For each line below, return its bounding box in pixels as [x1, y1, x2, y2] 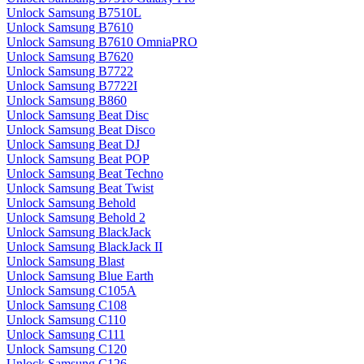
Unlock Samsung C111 [6, 327, 125, 342]
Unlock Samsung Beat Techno [6, 167, 163, 181]
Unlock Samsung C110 [6, 313, 126, 327]
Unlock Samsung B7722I [6, 79, 137, 93]
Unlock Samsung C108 [6, 298, 127, 313]
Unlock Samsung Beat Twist [6, 181, 154, 196]
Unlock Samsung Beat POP [6, 152, 149, 167]
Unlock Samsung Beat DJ [6, 137, 140, 152]
